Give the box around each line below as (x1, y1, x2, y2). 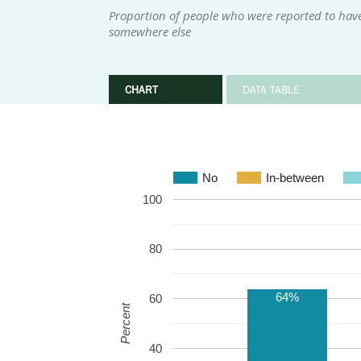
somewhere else (108, 23, 191, 39)
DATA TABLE (242, 83, 300, 96)
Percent (118, 301, 132, 345)
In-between (265, 170, 324, 185)
